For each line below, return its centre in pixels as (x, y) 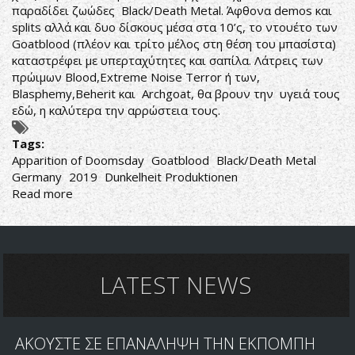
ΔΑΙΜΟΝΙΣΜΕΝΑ (119, 210)
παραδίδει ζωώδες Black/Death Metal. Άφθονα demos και (172, 10)
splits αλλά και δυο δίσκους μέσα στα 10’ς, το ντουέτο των (175, 27)
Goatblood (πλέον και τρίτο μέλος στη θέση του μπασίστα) (174, 44)
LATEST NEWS (176, 285)
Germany (37, 177)
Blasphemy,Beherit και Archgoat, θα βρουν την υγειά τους (176, 94)
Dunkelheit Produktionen (171, 177)
